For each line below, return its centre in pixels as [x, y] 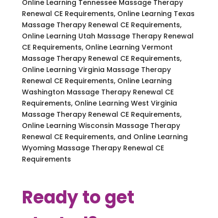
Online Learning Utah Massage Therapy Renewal [108, 36]
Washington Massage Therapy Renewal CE [98, 92]
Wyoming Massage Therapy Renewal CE [93, 148]
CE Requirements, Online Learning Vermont [97, 47]
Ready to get [78, 197]
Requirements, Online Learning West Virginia [99, 103]
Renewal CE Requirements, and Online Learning [105, 136]
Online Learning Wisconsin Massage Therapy [101, 125]
